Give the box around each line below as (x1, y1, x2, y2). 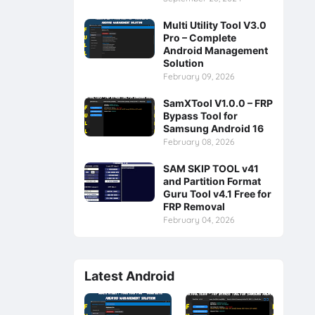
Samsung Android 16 (162, 122, 264, 135)
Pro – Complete (162, 32, 236, 44)
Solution (162, 57, 204, 70)
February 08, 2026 (162, 136, 234, 148)
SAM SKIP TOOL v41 (162, 162, 259, 175)
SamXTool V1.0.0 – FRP (162, 97, 273, 110)
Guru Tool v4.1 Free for (162, 188, 271, 200)
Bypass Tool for (162, 110, 238, 122)
